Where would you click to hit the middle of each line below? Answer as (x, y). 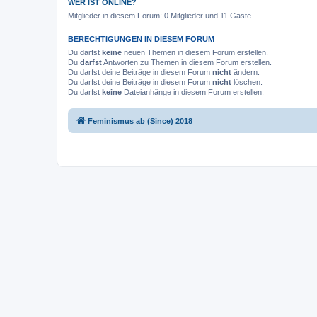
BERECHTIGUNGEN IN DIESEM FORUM (141, 39)
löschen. (247, 82)
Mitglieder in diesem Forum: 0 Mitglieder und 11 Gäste (160, 15)
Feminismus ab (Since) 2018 (140, 121)
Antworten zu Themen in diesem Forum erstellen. (187, 62)
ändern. (246, 72)
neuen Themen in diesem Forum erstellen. (195, 52)
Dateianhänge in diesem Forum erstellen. (193, 92)
